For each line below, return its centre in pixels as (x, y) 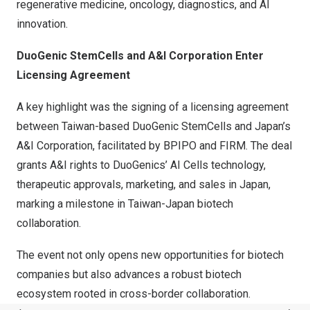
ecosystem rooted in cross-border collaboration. (134, 294)
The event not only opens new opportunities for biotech (150, 255)
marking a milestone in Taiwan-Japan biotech (125, 204)
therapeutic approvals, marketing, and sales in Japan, (144, 185)
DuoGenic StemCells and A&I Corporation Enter (140, 56)
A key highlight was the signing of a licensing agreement (153, 107)
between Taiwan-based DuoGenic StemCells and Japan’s (154, 127)
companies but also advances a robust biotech (129, 275)
